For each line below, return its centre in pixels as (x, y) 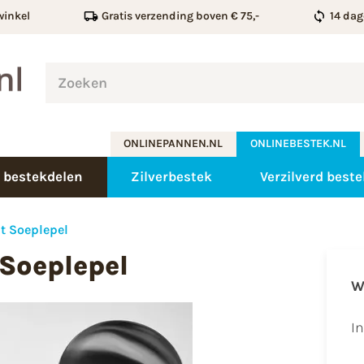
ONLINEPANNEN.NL (173, 144)
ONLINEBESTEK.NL (299, 144)
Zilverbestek (171, 177)
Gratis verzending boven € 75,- (180, 16)
